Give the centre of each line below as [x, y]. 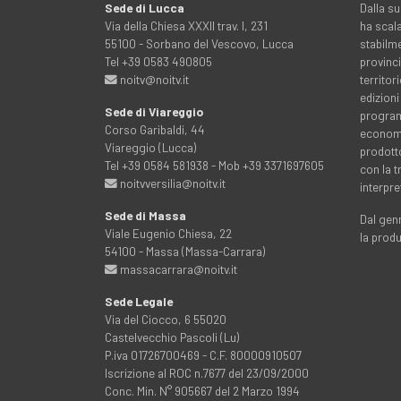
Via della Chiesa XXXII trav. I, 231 [186, 25]
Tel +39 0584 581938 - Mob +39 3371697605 [214, 165]
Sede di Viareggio [154, 111]
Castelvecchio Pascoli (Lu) [172, 337]
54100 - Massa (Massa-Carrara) [185, 251]
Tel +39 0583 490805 [158, 61]
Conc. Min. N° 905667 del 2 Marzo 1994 [202, 390]
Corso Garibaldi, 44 [155, 129]
